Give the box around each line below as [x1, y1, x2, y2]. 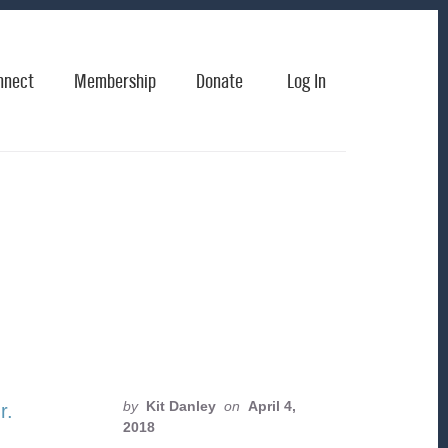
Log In [287, 71, 326, 93]
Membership [74, 71, 156, 93]
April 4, [247, 398, 296, 414]
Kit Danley [145, 398, 216, 414]
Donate [196, 71, 243, 93]
